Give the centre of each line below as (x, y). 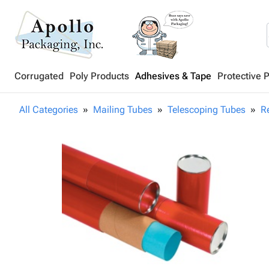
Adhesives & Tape (173, 76)
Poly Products (99, 76)
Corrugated (39, 76)
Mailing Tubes (123, 110)
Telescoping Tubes (207, 110)
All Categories (49, 110)
